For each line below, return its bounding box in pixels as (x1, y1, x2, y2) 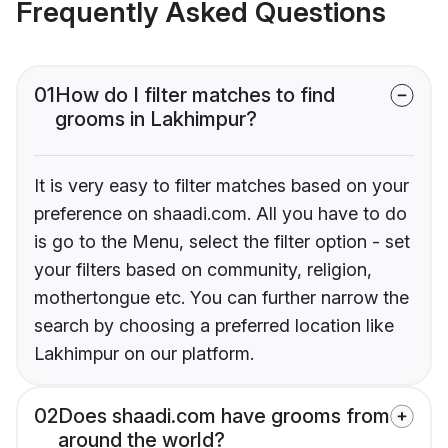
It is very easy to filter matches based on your (34, 175, 409, 197)
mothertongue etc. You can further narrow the (34, 287, 409, 309)
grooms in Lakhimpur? (55, 107, 257, 132)
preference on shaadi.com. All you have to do (34, 203, 407, 225)
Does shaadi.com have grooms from (58, 404, 390, 429)
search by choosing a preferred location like (34, 315, 394, 337)
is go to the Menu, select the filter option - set (34, 231, 410, 253)
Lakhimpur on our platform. (34, 343, 254, 365)
